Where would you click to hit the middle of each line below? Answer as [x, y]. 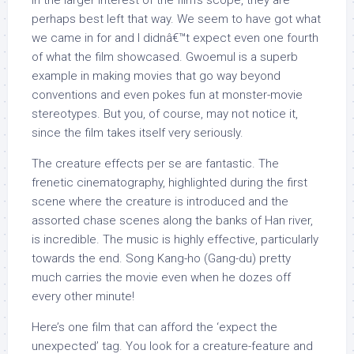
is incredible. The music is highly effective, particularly [175, 239]
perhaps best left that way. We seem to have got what [176, 19]
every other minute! [83, 296]
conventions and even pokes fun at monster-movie [167, 95]
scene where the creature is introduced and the [160, 201]
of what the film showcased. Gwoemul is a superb [165, 57]
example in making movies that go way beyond [156, 76]
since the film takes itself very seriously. [137, 133]
